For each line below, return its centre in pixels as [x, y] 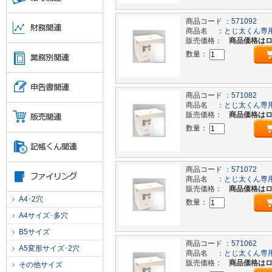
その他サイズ [41, 265]
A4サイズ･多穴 [43, 216]
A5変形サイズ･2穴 [49, 248]
